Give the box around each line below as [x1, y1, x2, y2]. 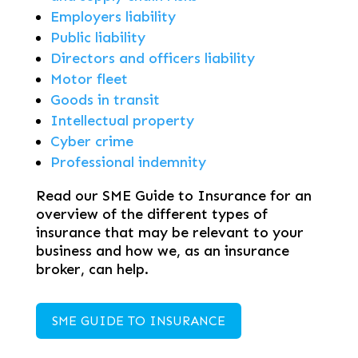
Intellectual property [50, 112, 194, 130]
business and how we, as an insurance [35, 242, 289, 261]
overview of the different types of [35, 205, 268, 224]
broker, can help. [35, 261, 149, 279]
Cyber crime [50, 133, 133, 151]
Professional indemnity [50, 153, 206, 172]
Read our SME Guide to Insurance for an [35, 187, 312, 205]
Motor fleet [50, 70, 128, 89]
